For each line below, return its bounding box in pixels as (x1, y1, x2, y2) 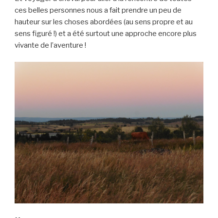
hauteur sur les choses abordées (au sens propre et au (15, 17, 193, 26)
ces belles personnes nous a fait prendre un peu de (15, 5, 182, 15)
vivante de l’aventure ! (15, 40, 86, 50)
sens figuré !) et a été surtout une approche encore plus (15, 29, 197, 38)
